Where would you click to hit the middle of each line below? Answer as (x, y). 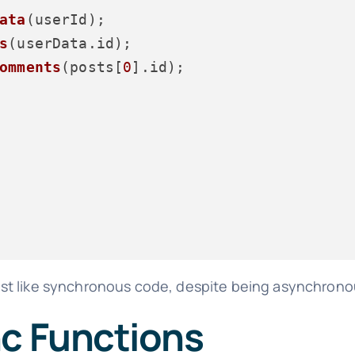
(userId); (65, 19)
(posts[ (92, 67)
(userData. (52, 43)
